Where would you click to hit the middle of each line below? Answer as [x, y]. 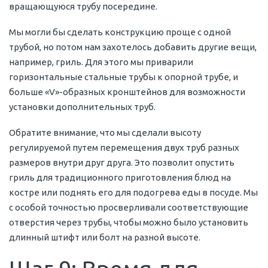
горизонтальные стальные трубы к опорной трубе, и [124, 77]
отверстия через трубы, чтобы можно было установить [129, 223]
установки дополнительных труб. [82, 107]
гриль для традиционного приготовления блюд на [120, 178]
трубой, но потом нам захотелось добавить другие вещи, [133, 47]
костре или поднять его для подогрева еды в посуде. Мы [133, 193]
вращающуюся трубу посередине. [83, 7]
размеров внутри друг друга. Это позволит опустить [122, 163]
